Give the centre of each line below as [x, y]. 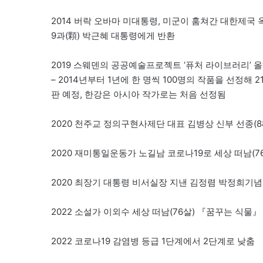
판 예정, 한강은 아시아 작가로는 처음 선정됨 [139, 94]
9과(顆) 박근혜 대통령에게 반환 [113, 35]
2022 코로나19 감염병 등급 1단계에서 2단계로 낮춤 [153, 241]
